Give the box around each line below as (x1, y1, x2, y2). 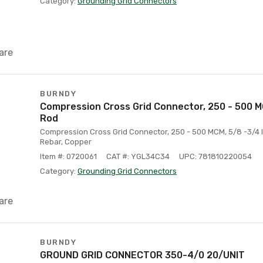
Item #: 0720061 (40, 152, 97, 161)
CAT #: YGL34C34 (106, 152, 170, 161)
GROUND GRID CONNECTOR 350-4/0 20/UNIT (40, 249, 245, 261)
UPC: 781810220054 (179, 152, 252, 161)
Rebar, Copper (40, 137, 92, 146)
